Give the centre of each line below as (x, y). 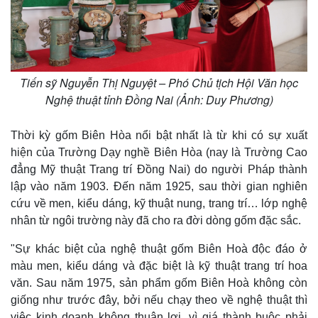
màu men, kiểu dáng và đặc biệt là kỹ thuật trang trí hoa (159, 265)
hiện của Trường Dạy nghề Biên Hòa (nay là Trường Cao (159, 152)
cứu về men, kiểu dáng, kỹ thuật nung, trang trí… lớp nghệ (159, 203)
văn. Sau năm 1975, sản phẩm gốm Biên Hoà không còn (159, 283)
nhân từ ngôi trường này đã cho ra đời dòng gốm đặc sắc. (156, 220)
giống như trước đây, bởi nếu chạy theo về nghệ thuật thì (159, 300)
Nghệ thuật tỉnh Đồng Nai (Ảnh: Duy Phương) (159, 99)
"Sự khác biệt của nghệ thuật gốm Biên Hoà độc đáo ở (159, 248)
